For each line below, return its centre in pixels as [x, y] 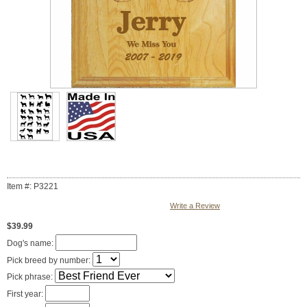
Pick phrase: [31, 277]
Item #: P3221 [33, 187]
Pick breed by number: [50, 261]
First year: [26, 294]
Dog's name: [31, 244]
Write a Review [195, 206]
